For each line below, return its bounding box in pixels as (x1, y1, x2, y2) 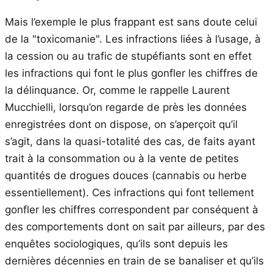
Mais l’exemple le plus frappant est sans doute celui (5, 15, 257, 28)
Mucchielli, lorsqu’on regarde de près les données (5, 101, 247, 113)
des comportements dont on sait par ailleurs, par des (5, 220, 265, 233)
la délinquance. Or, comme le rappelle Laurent (5, 83, 230, 96)
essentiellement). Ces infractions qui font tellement (5, 186, 254, 199)
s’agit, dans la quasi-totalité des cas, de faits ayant (5, 135, 255, 147)
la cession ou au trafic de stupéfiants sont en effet (5, 49, 252, 62)
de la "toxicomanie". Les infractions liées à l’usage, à (5, 32, 261, 45)
